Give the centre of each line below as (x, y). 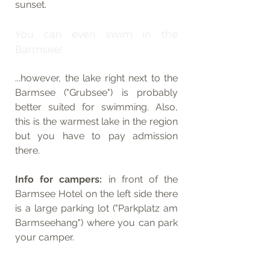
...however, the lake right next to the (96, 78)
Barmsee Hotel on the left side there (96, 194)
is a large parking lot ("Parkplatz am (96, 209)
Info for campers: (62, 180)
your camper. (45, 237)
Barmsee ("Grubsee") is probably (96, 93)
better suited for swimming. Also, (96, 107)
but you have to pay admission (96, 136)
